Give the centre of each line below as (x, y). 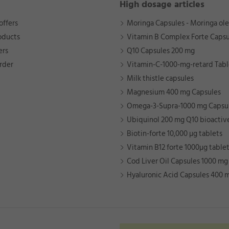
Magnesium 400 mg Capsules (174, 93)
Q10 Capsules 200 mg (161, 51)
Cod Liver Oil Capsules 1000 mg (177, 162)
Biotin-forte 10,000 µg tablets (175, 134)
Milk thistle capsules (160, 79)
